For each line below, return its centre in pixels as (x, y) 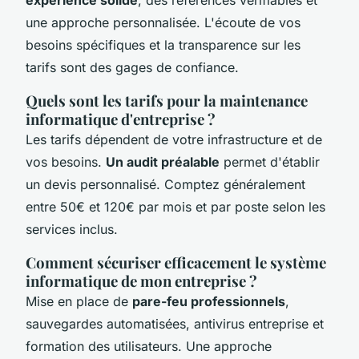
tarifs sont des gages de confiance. (132, 67)
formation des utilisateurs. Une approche (149, 346)
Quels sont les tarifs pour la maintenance (167, 100)
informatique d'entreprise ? (121, 119)
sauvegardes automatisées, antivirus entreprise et (175, 323)
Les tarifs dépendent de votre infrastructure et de (174, 139)
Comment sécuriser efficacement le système (176, 262)
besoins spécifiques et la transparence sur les (163, 44)
